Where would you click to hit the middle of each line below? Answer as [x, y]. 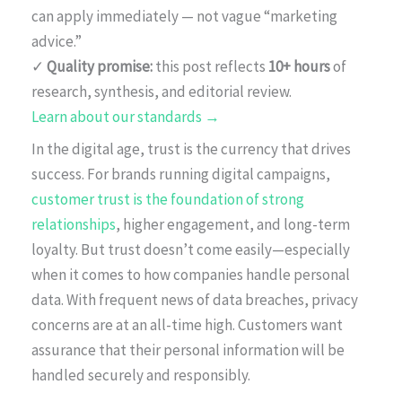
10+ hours [299, 66]
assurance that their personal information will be [188, 350]
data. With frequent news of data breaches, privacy [195, 299]
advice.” [57, 41]
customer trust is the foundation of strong [168, 199]
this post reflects [210, 66]
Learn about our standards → [126, 116]
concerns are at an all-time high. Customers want [187, 324]
